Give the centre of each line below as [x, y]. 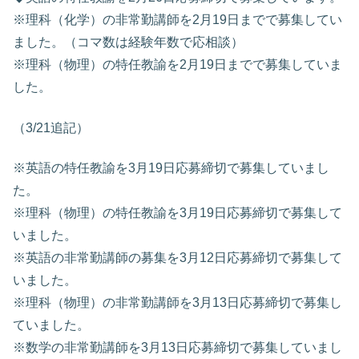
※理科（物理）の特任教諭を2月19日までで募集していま [177, 65]
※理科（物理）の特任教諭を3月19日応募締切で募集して [177, 213]
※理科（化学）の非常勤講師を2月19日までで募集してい [177, 20]
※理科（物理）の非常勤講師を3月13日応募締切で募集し [177, 303]
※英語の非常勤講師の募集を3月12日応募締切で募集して [177, 258]
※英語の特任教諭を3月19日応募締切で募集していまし [171, 168]
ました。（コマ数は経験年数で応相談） [128, 42]
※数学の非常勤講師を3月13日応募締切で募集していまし [177, 348]
